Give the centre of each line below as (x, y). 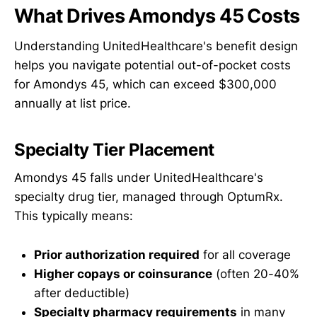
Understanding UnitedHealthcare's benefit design (156, 46)
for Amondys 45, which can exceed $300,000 (145, 84)
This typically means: (74, 216)
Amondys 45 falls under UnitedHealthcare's (139, 178)
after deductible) (82, 293)
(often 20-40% (256, 273)
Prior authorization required (117, 254)
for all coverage (245, 254)
